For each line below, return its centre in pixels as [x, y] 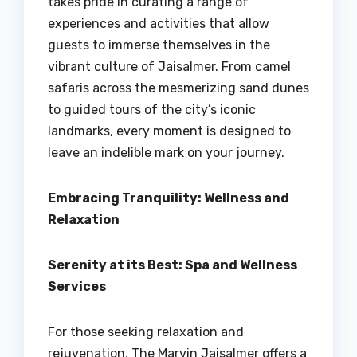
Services [77, 287]
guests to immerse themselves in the [159, 45]
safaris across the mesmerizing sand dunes [178, 88]
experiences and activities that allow [159, 24]
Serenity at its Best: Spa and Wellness [173, 265]
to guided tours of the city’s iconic [152, 110]
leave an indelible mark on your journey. [166, 153]
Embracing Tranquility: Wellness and [169, 198]
